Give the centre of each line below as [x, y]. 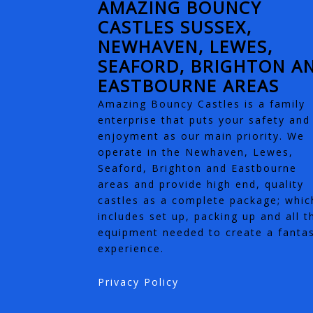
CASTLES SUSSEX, [175, 27]
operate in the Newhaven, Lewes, [195, 152]
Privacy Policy [138, 282]
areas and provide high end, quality [201, 184]
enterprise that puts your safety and [204, 120]
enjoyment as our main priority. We [201, 136]
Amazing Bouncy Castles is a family [201, 104]
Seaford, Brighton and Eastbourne [197, 168]
